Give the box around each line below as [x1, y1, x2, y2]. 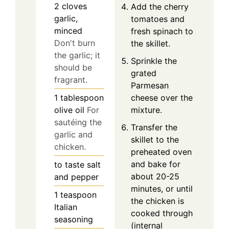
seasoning [54, 214, 93, 225]
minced [54, 26, 82, 36]
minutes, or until [131, 184, 193, 194]
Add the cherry [131, 2, 189, 12]
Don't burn [54, 38, 95, 49]
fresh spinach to [131, 26, 193, 37]
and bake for [131, 159, 180, 170]
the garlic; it [54, 50, 100, 61]
